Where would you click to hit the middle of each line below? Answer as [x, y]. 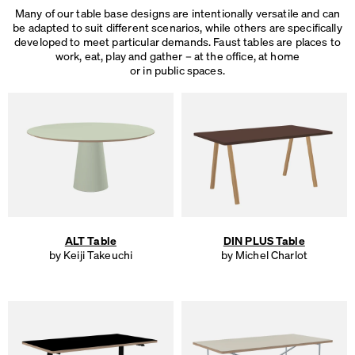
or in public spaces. [177, 70]
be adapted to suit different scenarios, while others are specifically [177, 27]
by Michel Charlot [264, 254]
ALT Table [91, 240]
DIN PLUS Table [264, 240]
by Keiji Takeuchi [91, 254]
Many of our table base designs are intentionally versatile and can [177, 13]
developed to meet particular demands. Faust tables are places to [177, 42]
